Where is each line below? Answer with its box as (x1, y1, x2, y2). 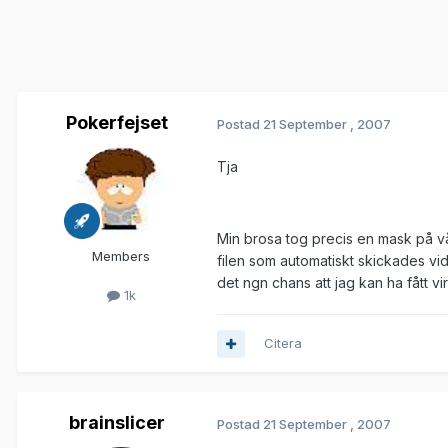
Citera (264, 335, 302, 352)
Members (92, 248, 150, 265)
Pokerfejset (66, 112, 168, 134)
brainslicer (69, 412, 165, 434)
